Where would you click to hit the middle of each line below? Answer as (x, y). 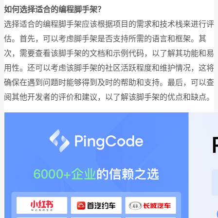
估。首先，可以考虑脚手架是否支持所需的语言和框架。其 (105, 38)
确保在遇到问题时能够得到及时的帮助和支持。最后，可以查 (109, 82)
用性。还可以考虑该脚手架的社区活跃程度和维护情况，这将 (109, 68)
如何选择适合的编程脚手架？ (54, 9)
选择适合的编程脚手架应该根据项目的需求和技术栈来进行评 (109, 24)
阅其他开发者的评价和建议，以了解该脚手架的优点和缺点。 (109, 97)
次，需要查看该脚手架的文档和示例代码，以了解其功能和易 (109, 53)
